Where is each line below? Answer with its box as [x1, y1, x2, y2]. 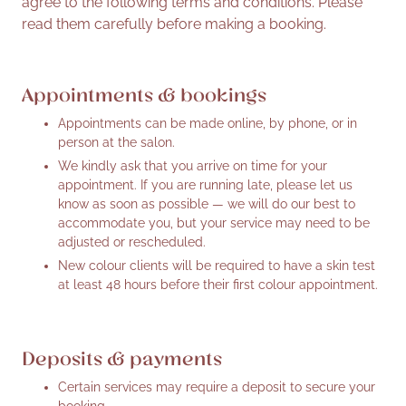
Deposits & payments [22, 346, 222, 370]
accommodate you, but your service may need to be [58, 215, 370, 230]
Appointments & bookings [22, 82, 266, 106]
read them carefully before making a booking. [22, 14, 326, 33]
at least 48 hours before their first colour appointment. [58, 276, 378, 292]
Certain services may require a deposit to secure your [58, 379, 375, 394]
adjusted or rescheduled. [58, 234, 206, 249]
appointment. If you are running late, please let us [58, 177, 353, 192]
